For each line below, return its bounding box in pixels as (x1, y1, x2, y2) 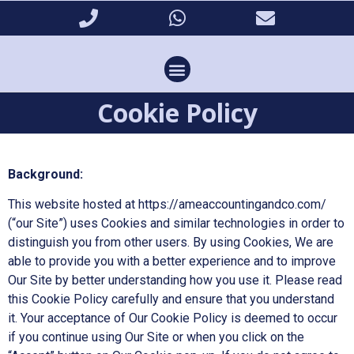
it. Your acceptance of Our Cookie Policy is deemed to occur (8, 311, 337, 326)
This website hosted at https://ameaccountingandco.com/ (8, 197, 326, 213)
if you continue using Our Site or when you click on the (8, 330, 304, 345)
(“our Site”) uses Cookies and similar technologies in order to (8, 216, 345, 232)
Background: (8, 167, 83, 182)
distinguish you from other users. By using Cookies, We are (8, 235, 333, 250)
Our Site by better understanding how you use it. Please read (8, 273, 342, 288)
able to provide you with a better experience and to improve (8, 254, 336, 269)
